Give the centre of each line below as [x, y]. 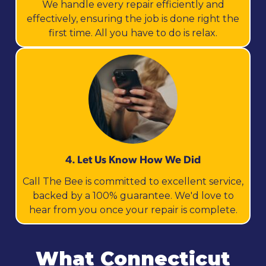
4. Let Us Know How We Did [133, 159]
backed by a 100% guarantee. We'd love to [133, 195]
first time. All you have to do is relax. [133, 33]
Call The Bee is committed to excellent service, [133, 181]
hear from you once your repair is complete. [133, 210]
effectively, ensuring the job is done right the [133, 18]
